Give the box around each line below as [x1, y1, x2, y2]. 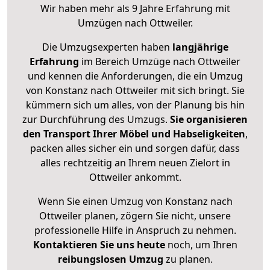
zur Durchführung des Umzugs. [22, 113, 170, 127]
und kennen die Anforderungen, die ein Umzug [27, 69, 243, 83]
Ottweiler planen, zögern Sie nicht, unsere [39, 209, 231, 223]
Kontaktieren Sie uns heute [33, 238, 165, 252]
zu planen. [163, 253, 213, 266]
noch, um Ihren [165, 238, 237, 252]
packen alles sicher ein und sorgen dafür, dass [30, 142, 240, 155]
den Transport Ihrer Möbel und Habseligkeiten [22, 127, 245, 141]
